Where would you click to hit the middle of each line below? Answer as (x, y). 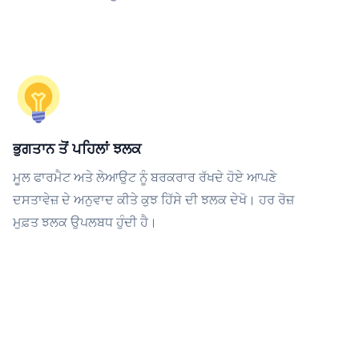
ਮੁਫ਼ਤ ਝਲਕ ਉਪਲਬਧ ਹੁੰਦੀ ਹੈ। (85, 222)
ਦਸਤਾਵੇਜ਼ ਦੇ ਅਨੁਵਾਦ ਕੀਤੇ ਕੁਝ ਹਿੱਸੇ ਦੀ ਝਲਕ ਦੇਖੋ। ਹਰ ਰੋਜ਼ (153, 200)
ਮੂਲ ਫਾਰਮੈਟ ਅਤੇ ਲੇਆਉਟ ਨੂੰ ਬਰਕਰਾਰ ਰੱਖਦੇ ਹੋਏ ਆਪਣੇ (145, 177)
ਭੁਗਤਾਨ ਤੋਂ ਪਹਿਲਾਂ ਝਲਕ (77, 148)
